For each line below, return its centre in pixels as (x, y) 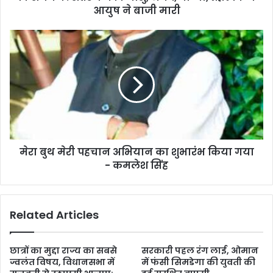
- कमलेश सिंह (136, 166)
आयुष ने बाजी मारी (136, 11)
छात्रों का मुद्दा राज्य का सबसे (63, 251)
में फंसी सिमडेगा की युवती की (198, 262)
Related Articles (54, 215)
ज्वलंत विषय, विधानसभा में (62, 262)
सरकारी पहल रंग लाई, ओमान (200, 251)
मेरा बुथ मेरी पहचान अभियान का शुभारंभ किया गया (136, 152)
